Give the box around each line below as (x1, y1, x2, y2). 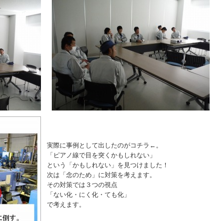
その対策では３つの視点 (47, 181, 117, 188)
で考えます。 (47, 201, 85, 208)
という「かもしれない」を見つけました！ (47, 161, 169, 169)
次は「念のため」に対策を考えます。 (47, 171, 156, 179)
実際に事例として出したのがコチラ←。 (47, 142, 162, 149)
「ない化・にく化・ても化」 (47, 191, 130, 198)
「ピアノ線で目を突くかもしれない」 (47, 151, 156, 159)
